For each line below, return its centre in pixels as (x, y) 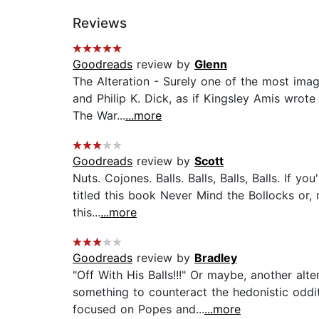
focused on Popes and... (138, 309)
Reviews (100, 23)
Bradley (216, 258)
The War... (99, 116)
